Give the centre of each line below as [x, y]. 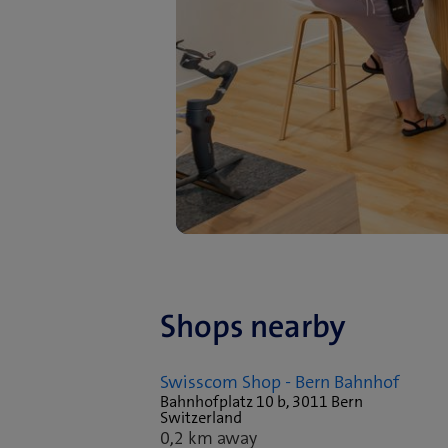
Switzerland [201, 418]
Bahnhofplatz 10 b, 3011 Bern [261, 402]
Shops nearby [253, 326]
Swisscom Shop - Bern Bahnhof [279, 382]
